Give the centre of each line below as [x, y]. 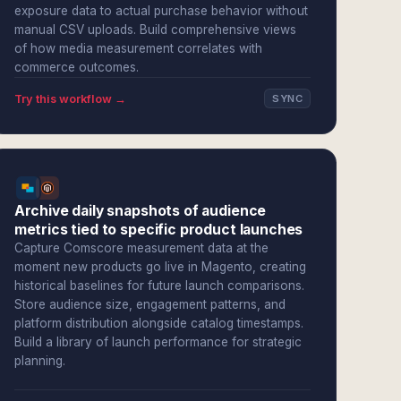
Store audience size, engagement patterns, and [149, 304]
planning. [39, 361]
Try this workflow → [70, 98]
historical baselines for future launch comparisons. [159, 286]
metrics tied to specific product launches [158, 230]
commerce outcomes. [76, 67]
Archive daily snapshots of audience [140, 211]
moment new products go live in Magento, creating [160, 267]
